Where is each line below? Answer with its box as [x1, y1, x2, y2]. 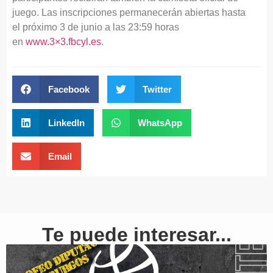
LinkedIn [48, 117, 85, 128]
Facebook [48, 83, 90, 94]
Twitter [143, 83, 172, 94]
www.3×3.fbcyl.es [26, 36, 101, 47]
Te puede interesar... [41, 224, 232, 246]
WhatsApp [138, 117, 182, 128]
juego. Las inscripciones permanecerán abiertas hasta [12, 7, 246, 18]
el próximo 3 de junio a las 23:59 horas [12, 21, 179, 32]
